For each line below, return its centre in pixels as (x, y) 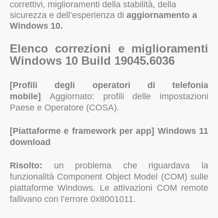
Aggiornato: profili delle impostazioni (129, 96)
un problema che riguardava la (131, 165)
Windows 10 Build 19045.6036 (92, 60)
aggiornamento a (162, 15)
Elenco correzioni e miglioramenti (109, 48)
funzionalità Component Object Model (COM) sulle (109, 176)
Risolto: (32, 165)
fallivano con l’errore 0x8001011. (73, 199)
